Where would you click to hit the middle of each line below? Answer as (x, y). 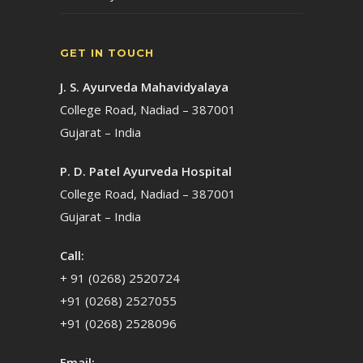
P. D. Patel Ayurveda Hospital (147, 171)
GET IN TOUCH (107, 53)
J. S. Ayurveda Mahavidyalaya (144, 87)
